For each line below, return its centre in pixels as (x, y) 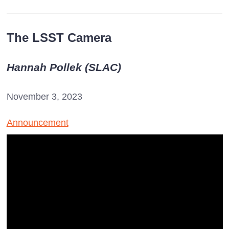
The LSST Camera (59, 37)
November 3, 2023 (44, 96)
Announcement (37, 122)
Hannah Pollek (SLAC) (64, 67)
